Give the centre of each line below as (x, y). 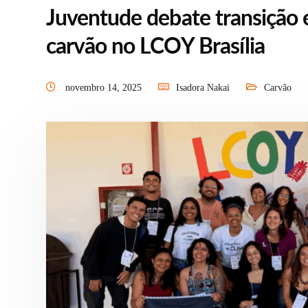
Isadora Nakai (203, 88)
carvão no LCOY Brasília (155, 47)
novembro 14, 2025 (105, 88)
